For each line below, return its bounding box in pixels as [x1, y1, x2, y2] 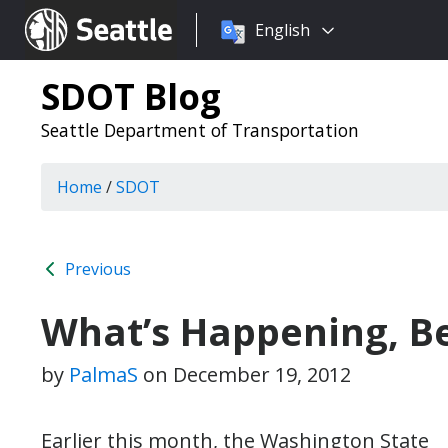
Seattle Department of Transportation [41, 118, 359, 142]
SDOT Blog [41, 72, 221, 120]
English [255, 19, 310, 41]
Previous [61, 258, 131, 280]
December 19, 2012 [173, 361, 351, 388]
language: [196, 43, 270, 65]
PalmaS [69, 361, 138, 388]
